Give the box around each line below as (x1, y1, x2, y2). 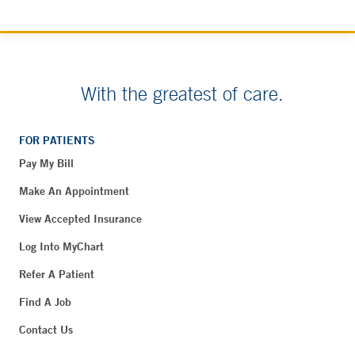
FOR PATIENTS (19, 132, 95, 147)
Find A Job (19, 294, 71, 309)
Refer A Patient (19, 266, 94, 281)
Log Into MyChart (19, 239, 104, 254)
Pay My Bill (19, 155, 74, 170)
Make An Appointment (19, 183, 129, 198)
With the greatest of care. (81, 82, 284, 105)
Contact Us (19, 322, 73, 337)
